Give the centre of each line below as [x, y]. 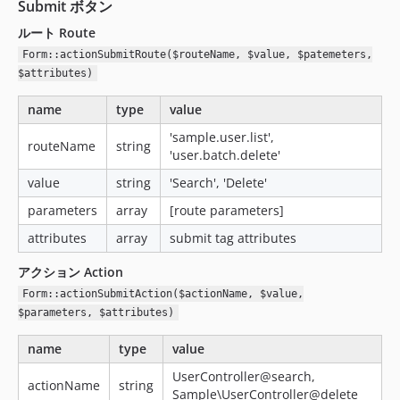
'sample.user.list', [222, 137]
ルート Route [57, 33]
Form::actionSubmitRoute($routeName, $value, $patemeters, [197, 54]
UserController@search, [244, 376]
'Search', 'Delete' [218, 183]
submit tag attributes [233, 238]
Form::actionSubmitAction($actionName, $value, [162, 294]
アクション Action [71, 272]
